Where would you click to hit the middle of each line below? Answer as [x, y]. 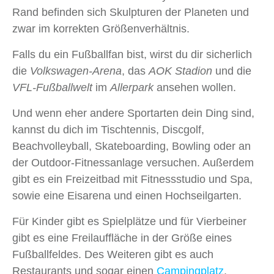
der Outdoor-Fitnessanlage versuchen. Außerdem [133, 163]
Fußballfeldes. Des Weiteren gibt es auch [113, 255]
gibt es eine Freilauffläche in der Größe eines [122, 238]
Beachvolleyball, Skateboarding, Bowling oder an [131, 146]
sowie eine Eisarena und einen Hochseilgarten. [127, 196]
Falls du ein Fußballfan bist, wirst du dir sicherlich [132, 55]
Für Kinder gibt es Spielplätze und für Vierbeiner [129, 222]
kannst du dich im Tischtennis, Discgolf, [108, 130]
